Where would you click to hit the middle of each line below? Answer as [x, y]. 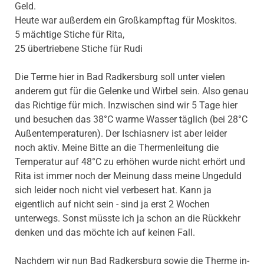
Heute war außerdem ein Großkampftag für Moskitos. [126, 20]
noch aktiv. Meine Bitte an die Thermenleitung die [117, 147]
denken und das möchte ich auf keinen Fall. [105, 232]
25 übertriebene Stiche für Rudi [79, 48]
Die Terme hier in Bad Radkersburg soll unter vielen [120, 77]
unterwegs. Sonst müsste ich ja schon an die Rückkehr [128, 218]
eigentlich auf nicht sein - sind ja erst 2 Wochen [112, 204]
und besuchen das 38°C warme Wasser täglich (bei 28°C [131, 119]
